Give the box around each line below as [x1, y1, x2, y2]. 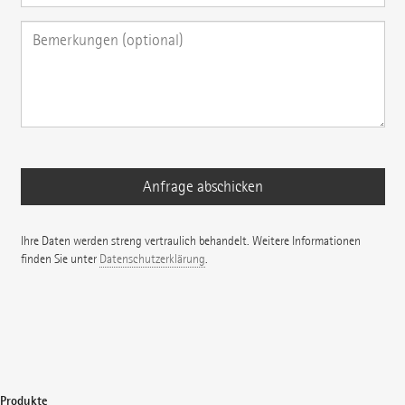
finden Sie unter [20, 251, 99, 268]
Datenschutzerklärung [99, 251, 205, 268]
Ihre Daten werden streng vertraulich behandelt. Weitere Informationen [20, 233, 361, 250]
